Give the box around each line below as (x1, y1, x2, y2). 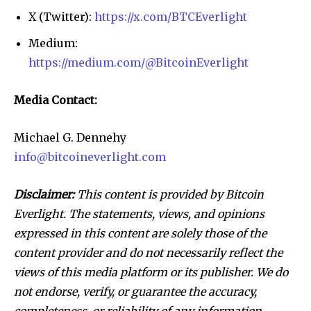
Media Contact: (14, 93, 97, 108)
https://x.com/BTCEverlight (94, 9, 247, 24)
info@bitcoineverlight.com (14, 150, 166, 165)
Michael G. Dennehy (14, 131, 126, 145)
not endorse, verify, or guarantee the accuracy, (14, 285, 257, 299)
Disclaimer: (14, 187, 74, 202)
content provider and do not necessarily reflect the (14, 246, 283, 260)
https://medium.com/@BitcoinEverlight (28, 56, 249, 70)
